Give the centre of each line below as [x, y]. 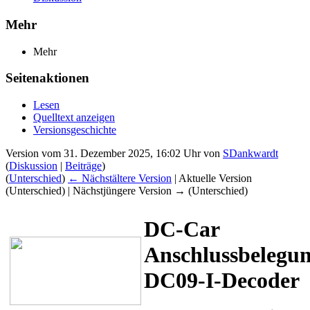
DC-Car [182, 229]
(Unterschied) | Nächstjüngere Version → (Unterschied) [127, 191]
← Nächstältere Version [120, 179]
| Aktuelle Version [212, 179]
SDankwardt [250, 154]
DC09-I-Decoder [222, 280]
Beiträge [83, 166]
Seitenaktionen [47, 78]
